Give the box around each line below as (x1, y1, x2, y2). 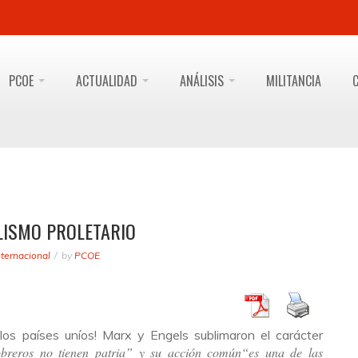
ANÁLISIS (180, 71, 227, 90)
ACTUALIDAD (76, 71, 141, 90)
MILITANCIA (266, 71, 321, 90)
